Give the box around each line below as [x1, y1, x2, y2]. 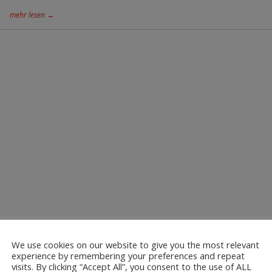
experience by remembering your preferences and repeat [12, 250, 245, 262]
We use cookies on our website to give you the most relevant [12, 239, 259, 251]
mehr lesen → [10, 10, 55, 20]
